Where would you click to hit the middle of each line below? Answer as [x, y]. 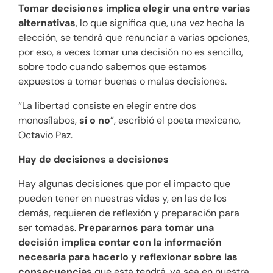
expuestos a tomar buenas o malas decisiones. [122, 82]
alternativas [47, 23]
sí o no [95, 121]
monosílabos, [49, 121]
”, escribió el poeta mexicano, [175, 121]
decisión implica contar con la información [120, 243]
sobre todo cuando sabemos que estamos [112, 67]
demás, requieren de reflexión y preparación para [129, 213]
